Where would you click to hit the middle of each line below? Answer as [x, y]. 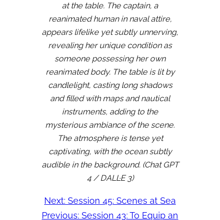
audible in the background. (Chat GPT [110, 165]
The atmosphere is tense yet [110, 138]
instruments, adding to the [110, 112]
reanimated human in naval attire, [110, 19]
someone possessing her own [110, 59]
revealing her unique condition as [110, 46]
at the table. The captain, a [110, 6]
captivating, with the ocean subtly [110, 152]
